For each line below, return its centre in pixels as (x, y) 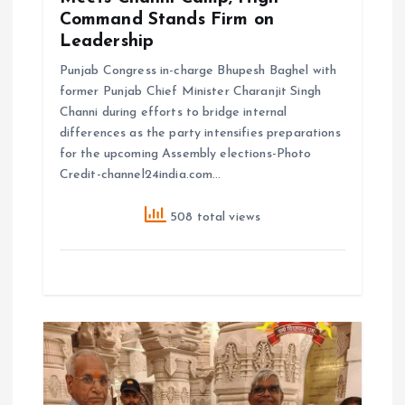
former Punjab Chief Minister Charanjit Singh (190, 92)
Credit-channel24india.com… (140, 175)
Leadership (107, 42)
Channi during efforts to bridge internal (173, 113)
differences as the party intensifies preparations (200, 134)
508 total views (213, 217)
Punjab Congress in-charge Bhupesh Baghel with (198, 71)
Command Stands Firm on (166, 20)
